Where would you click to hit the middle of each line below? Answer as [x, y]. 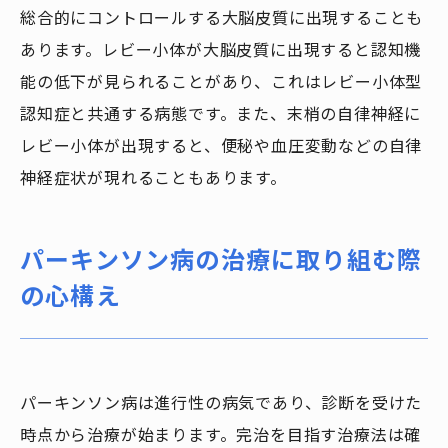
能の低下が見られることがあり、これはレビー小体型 [221, 82]
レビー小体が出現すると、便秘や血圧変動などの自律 [221, 146]
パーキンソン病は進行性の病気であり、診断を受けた [221, 403]
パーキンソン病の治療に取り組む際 [221, 259]
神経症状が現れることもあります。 [153, 178]
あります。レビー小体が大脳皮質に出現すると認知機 [221, 50]
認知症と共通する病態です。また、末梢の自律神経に [221, 114]
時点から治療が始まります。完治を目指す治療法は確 [221, 435]
